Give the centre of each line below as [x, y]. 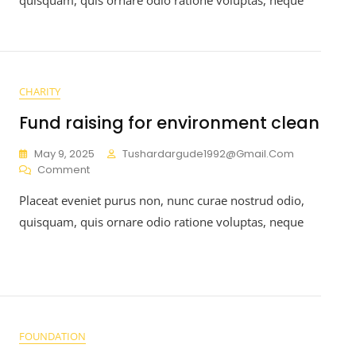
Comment [64, 169]
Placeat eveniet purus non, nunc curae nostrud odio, [162, 200]
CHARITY [40, 91]
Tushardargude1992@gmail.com [208, 153]
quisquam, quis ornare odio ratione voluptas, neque [161, 221]
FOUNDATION [52, 336]
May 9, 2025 [64, 153]
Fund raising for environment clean [169, 122]
